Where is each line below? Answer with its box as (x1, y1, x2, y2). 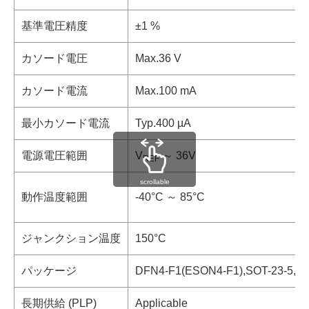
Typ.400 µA (135, 117, 191, 129)
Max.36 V (135, 52, 181, 64)
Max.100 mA (135, 85, 197, 97)
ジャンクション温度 (21, 232, 121, 244)
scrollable (139, 177, 170, 186)
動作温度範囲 (21, 191, 88, 203)
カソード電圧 (21, 52, 88, 64)
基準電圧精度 (21, 20, 88, 32)
